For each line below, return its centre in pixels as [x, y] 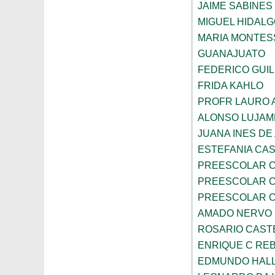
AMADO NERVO [235, 214]
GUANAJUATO [231, 54]
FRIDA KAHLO [230, 86]
